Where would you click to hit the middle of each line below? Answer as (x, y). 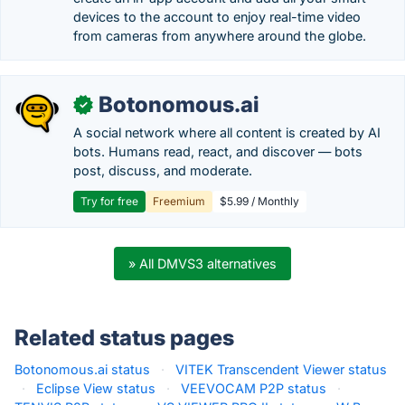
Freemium (179, 201)
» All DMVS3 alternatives (202, 264)
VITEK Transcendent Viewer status (281, 369)
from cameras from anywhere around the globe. (220, 36)
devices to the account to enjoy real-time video (217, 17)
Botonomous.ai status (82, 369)
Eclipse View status (96, 388)
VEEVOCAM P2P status (254, 388)
